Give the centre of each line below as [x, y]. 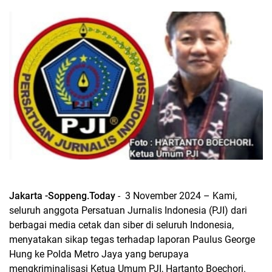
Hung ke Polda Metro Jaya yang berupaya [99, 254]
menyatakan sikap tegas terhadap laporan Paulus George [132, 239]
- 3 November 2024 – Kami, [176, 195]
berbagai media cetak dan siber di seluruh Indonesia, [121, 225]
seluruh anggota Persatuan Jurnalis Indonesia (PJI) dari [128, 210]
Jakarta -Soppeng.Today [62, 195]
